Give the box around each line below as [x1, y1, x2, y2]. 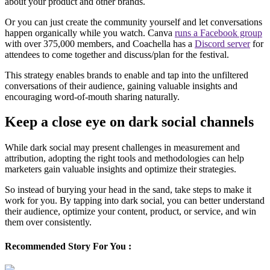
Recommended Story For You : [5, 240, 131, 251]
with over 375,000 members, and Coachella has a [5, 38, 195, 49]
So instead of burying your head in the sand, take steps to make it [5, 184, 251, 195]
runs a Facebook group [175, 27, 262, 38]
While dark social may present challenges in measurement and [5, 142, 240, 153]
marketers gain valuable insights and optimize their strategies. [5, 164, 239, 175]
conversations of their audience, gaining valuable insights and [5, 80, 237, 91]
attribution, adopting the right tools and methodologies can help [5, 153, 244, 164]
